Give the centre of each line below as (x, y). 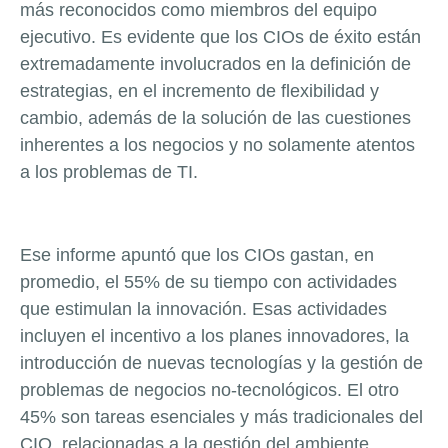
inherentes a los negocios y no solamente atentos (217, 144)
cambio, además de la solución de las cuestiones (215, 117)
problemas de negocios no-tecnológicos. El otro (209, 389)
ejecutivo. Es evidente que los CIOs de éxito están (220, 36)
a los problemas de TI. (109, 171)
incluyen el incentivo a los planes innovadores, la (214, 335)
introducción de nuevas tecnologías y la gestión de (221, 362)
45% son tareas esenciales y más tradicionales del (221, 416)
